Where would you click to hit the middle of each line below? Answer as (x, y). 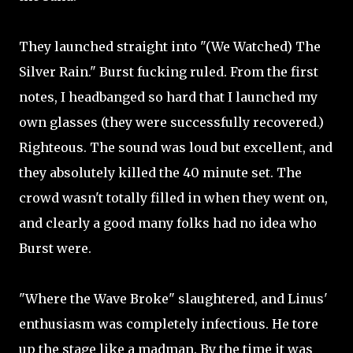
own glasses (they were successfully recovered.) (171, 122)
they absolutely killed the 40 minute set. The (160, 173)
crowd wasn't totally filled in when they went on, (173, 198)
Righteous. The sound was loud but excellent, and (176, 147)
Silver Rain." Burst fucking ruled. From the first (169, 72)
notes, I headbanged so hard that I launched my (168, 97)
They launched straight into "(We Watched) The (170, 46)
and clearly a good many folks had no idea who (168, 223)
